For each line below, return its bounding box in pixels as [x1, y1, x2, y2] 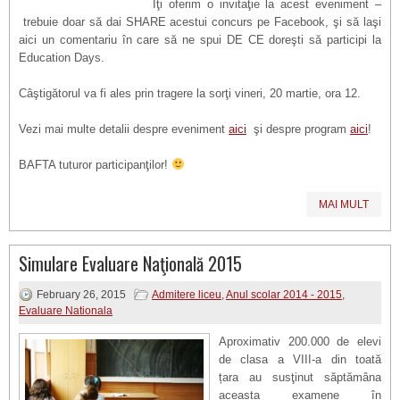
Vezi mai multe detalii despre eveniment [19, 122, 229, 136]
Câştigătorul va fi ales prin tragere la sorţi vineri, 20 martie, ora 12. [19, 87, 361, 100]
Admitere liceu [152, 288, 221, 301]
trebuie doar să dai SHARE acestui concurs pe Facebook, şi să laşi [19, 15, 381, 29]
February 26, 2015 [37, 288, 126, 301]
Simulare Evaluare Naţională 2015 [19, 250, 242, 277]
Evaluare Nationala [19, 304, 112, 317]
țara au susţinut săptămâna [219, 371, 381, 384]
